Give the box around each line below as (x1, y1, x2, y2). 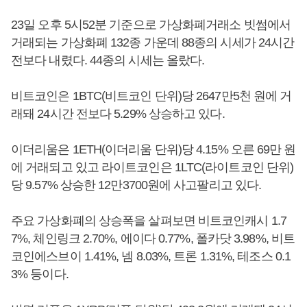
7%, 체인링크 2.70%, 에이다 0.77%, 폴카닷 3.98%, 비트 (11, 232, 295, 246)
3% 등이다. (11, 267, 69, 282)
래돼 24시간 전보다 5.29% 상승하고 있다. (11, 107, 225, 121)
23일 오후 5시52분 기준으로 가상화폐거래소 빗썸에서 (11, 18, 291, 32)
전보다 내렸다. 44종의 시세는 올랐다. (11, 53, 205, 68)
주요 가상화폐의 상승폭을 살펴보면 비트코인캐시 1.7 (11, 214, 286, 228)
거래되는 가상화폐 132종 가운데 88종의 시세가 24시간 (11, 36, 295, 50)
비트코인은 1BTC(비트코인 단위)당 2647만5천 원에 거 (11, 89, 292, 103)
